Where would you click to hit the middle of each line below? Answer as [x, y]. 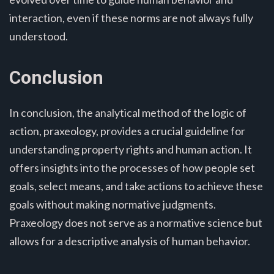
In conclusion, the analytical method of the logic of [128, 112]
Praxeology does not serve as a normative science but [136, 222]
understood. [39, 36]
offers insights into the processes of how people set [132, 167]
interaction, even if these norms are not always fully [131, 17]
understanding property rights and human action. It [131, 149]
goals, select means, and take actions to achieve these [136, 186]
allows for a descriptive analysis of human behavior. [130, 241]
